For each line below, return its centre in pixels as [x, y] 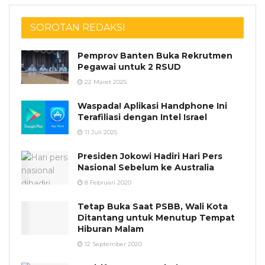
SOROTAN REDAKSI [78, 27]
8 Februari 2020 [107, 182]
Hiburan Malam [111, 229]
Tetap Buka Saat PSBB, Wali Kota [153, 206]
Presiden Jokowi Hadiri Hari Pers [150, 156]
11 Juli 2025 [100, 132]
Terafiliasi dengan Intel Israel [142, 117]
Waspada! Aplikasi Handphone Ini [152, 106]
